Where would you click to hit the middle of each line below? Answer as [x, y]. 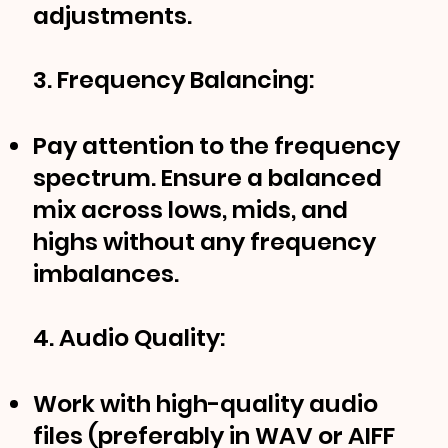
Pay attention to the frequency [217, 146]
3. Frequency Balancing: [176, 80]
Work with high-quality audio [206, 404]
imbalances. [106, 274]
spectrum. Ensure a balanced [208, 178]
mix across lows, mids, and [191, 210]
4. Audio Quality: [129, 338]
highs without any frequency [205, 242]
